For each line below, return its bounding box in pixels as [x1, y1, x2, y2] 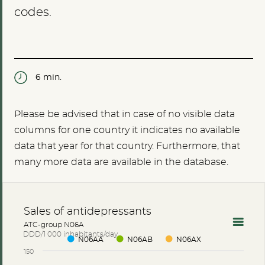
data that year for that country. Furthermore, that [14, 141, 240, 151]
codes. [14, 7, 51, 18]
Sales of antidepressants [23, 206, 151, 217]
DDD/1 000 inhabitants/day [23, 230, 119, 238]
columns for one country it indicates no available [14, 125, 240, 135]
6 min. [35, 73, 62, 82]
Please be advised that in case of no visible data [14, 109, 235, 119]
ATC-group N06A [23, 222, 84, 229]
